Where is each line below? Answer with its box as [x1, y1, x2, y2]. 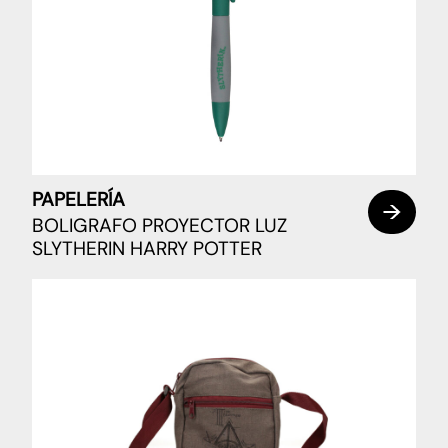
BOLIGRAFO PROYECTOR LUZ [32, 213, 287, 239]
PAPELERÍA [32, 187, 125, 213]
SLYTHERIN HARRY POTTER [32, 236, 262, 262]
